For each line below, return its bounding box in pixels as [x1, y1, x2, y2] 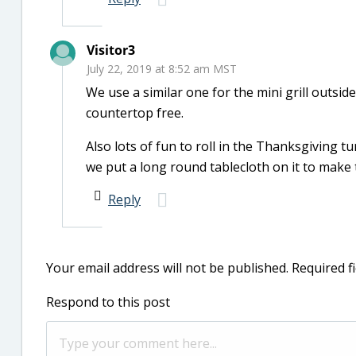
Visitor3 [87, 41, 135, 59]
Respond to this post [46, 293, 170, 311]
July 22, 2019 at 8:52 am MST [87, 61, 237, 76]
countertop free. [86, 104, 184, 122]
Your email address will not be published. [46, 259, 288, 277]
